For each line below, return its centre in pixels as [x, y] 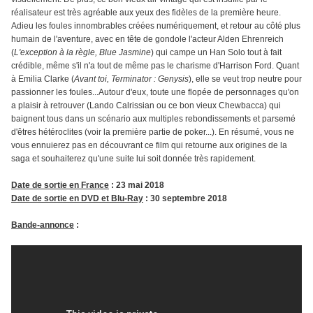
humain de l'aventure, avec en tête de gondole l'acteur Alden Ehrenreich [147, 39]
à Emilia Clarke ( [43, 79]
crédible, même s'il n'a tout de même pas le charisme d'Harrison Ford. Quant [155, 66]
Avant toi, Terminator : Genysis [131, 79]
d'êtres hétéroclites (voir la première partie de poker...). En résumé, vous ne [153, 132]
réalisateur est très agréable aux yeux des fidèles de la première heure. [146, 13]
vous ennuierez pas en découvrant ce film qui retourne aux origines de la [149, 146]
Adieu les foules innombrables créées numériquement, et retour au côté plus [156, 26]
